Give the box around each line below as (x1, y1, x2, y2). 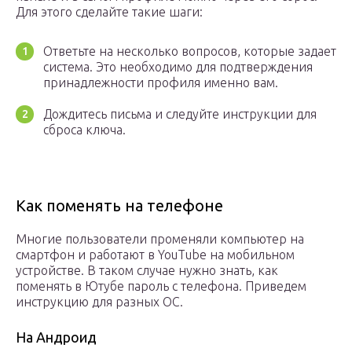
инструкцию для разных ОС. (16, 295, 183, 310)
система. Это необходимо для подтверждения (43, 60, 313, 75)
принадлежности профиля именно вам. (43, 75, 278, 90)
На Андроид (16, 329, 97, 346)
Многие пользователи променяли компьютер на (16, 232, 304, 247)
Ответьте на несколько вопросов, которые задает (43, 44, 336, 59)
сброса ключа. (43, 123, 126, 137)
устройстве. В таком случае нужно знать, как (16, 263, 278, 278)
